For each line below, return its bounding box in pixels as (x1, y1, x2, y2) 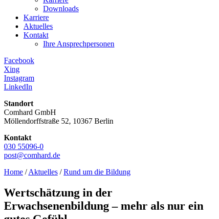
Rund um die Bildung (64, 168, 131, 176)
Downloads (43, 4, 79, 13)
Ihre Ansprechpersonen (43, 40, 114, 48)
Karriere (23, 13, 49, 22)
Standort (4, 99, 33, 108)
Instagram (4, 74, 34, 82)
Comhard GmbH (4, 108, 56, 116)
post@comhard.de (4, 151, 60, 159)
